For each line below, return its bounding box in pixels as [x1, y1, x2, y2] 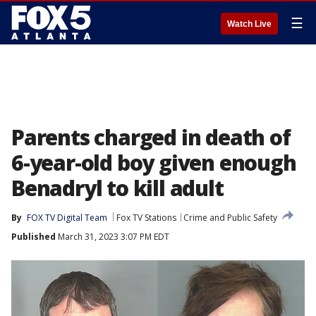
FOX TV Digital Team [27, 212, 107, 224]
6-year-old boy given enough [11, 148, 296, 177]
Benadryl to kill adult [11, 174, 224, 202]
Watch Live [227, 19, 272, 29]
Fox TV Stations [116, 212, 176, 224]
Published [11, 231, 56, 243]
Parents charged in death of [11, 123, 291, 152]
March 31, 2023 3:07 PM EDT [56, 231, 169, 243]
